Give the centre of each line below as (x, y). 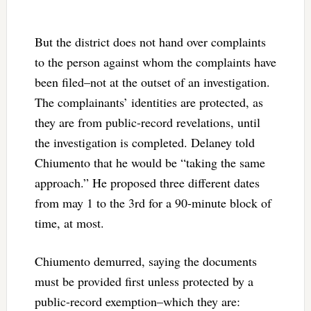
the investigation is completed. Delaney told (144, 142)
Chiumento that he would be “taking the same (150, 162)
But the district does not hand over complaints (150, 41)
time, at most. (69, 222)
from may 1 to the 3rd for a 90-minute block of (153, 202)
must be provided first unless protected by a (144, 281)
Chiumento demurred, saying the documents (145, 261)
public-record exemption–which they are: (137, 301)
